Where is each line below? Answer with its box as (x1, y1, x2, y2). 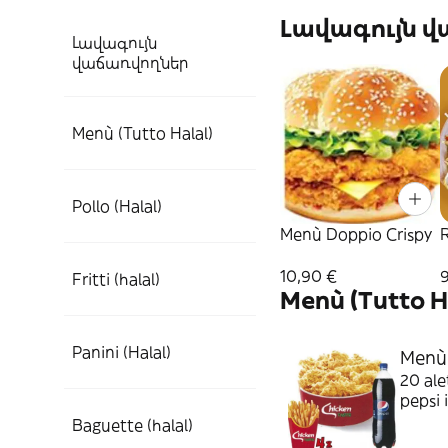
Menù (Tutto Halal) (72, 123, 213, 143)
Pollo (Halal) (72, 196, 162, 216)
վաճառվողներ (72, 52, 188, 72)
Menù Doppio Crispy (280, 224, 432, 244)
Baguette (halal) (72, 415, 193, 435)
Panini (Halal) (72, 342, 171, 362)
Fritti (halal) (72, 269, 160, 289)
